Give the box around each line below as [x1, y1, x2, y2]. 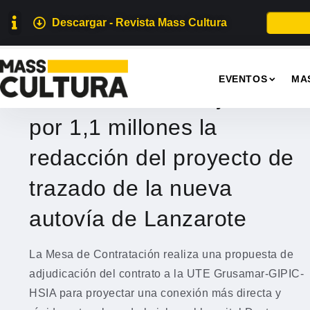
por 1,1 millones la [29, 115, 217, 140]
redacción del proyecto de [29, 145, 294, 170]
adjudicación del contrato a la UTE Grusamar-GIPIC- [29, 268, 304, 280]
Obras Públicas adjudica [29, 84, 277, 109]
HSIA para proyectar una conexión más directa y [29, 287, 281, 299]
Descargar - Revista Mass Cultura [52, 17, 227, 28]
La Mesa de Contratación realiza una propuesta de [29, 248, 293, 260]
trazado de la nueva [29, 176, 232, 201]
